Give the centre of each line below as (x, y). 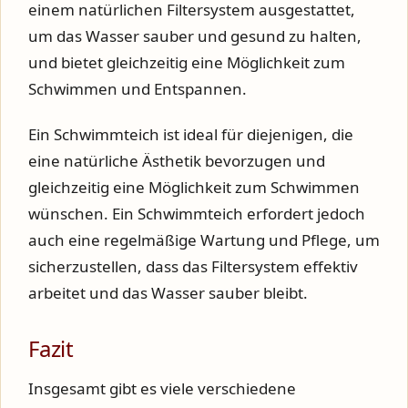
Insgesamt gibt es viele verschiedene (162, 388)
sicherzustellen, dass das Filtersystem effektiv (193, 266)
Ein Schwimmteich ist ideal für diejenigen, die (191, 134)
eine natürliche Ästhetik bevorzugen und (177, 161)
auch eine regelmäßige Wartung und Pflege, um (204, 240)
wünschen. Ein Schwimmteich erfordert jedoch (197, 214)
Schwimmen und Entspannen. (138, 88)
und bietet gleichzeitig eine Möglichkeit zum (187, 62)
